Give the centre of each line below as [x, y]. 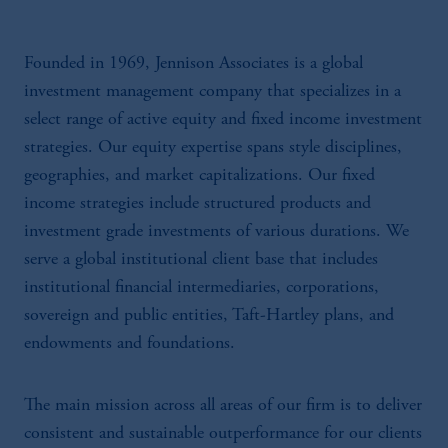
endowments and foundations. [129, 344]
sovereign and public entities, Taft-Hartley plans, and [209, 316]
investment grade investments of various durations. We [216, 232]
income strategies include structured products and [197, 204]
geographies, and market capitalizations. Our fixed [199, 176]
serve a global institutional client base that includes [201, 260]
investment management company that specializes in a [212, 92]
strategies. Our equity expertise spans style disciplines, [213, 148]
